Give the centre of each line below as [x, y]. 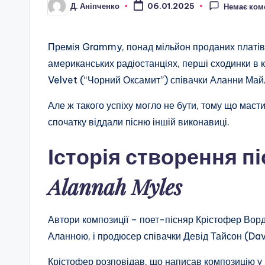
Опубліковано [74, 9]
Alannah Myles [115, 187]
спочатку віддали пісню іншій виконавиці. [139, 122]
